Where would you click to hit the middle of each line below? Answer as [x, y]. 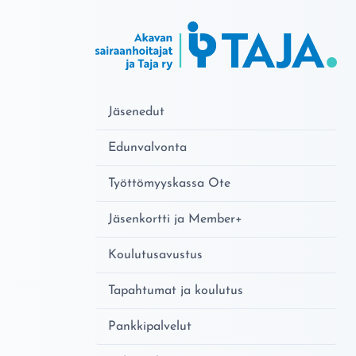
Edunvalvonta [147, 147]
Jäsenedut [136, 112]
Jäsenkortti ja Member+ [175, 219]
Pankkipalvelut [150, 326]
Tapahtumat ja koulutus [176, 290]
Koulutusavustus [155, 255]
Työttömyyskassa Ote [169, 183]
